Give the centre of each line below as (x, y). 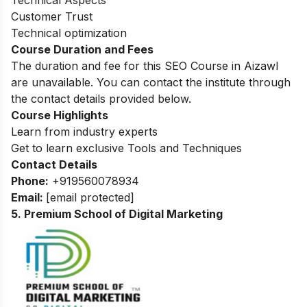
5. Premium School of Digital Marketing (117, 213)
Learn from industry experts (84, 131)
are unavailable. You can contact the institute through (151, 82)
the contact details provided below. (101, 98)
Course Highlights (60, 115)
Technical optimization (69, 33)
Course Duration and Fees (82, 49)
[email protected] (90, 197)
